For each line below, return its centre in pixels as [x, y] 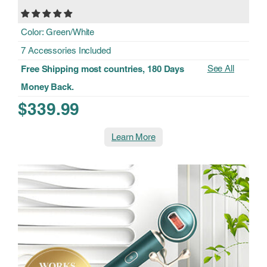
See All [221, 68]
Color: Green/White [58, 32]
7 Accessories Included [66, 50]
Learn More [133, 136]
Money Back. [47, 86]
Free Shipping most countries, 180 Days [103, 69]
